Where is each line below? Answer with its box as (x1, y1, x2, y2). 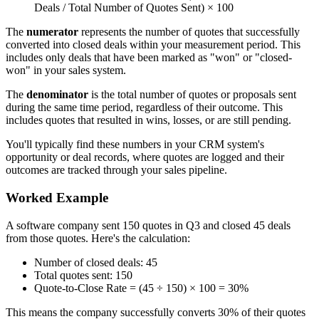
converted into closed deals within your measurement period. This (6, 38, 300, 51)
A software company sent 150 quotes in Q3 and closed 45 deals (6, 219, 291, 231)
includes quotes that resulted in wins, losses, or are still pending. (6, 114, 291, 127)
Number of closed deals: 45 (34, 256, 157, 268)
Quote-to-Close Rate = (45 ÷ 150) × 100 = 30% (34, 281, 249, 294)
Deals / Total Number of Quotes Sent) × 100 (34, 1, 234, 14)
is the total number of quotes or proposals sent (88, 88, 296, 101)
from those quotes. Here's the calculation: (6, 231, 190, 244)
